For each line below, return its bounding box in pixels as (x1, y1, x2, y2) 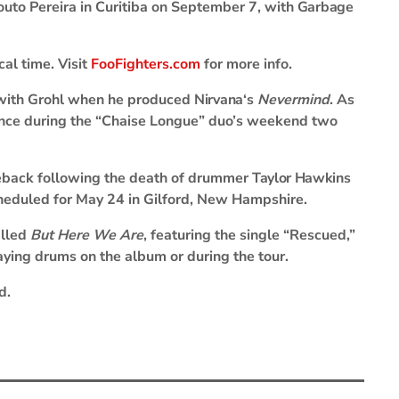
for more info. (200, 54, 292, 74)
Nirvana (194, 90, 243, 110)
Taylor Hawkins (252, 168, 351, 188)
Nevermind (256, 90, 330, 110)
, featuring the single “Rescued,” (143, 225, 355, 245)
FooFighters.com (91, 54, 200, 74)
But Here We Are (30, 225, 143, 245)
